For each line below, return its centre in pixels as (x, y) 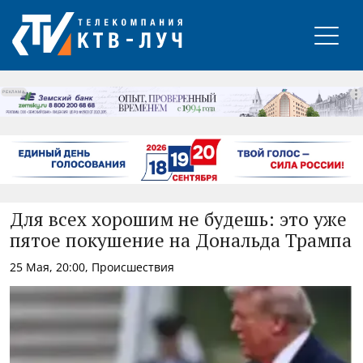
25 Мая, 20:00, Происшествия (92, 267)
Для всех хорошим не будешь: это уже (178, 220)
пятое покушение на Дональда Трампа (181, 241)
